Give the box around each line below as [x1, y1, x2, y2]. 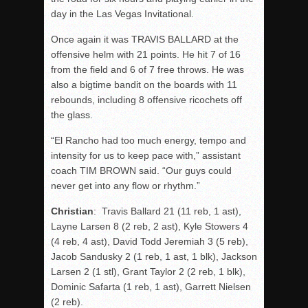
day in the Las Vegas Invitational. [51, 8, 194, 19]
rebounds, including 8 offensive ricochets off [51, 94, 242, 105]
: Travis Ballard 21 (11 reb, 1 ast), [93, 206, 241, 217]
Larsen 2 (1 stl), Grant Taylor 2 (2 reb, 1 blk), [51, 266, 245, 277]
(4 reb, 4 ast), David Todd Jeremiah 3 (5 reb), [51, 236, 248, 247]
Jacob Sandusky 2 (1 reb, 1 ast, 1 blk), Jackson [51, 251, 257, 262]
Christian [51, 206, 93, 217]
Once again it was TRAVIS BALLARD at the [51, 34, 239, 45]
